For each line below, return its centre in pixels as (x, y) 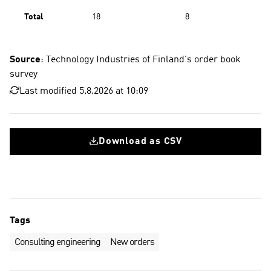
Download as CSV (140, 142)
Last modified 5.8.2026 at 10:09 (84, 91)
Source (25, 60)
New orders (132, 243)
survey (24, 74)
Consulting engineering (57, 243)
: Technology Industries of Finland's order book (141, 60)
